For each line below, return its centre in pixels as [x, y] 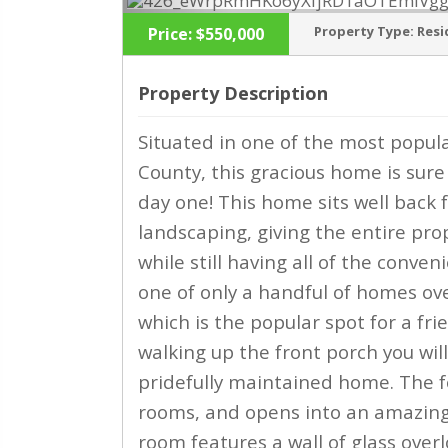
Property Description [233, 93]
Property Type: [364, 31]
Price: [170, 34]
